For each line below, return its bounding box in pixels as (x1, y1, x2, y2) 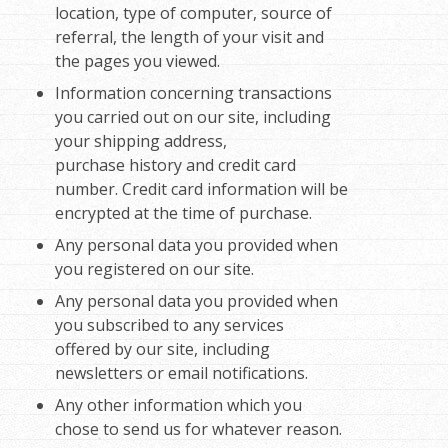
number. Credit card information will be (55, 178, 348, 201)
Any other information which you (55, 394, 302, 417)
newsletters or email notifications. (55, 362, 308, 385)
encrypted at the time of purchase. (55, 202, 312, 225)
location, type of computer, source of (55, 2, 332, 25)
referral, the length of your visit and (55, 26, 324, 49)
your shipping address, (55, 130, 227, 153)
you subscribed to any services (55, 314, 284, 337)
